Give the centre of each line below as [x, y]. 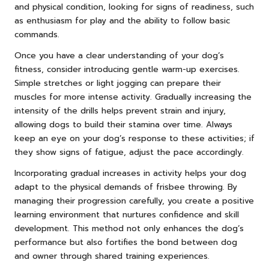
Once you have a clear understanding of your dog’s [119, 56]
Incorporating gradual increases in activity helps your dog [130, 174]
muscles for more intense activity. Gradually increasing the [133, 97]
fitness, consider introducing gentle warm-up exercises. [127, 70]
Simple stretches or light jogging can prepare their [118, 83]
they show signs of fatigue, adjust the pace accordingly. [129, 153]
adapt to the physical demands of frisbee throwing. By [126, 187]
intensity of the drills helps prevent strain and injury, [120, 111]
